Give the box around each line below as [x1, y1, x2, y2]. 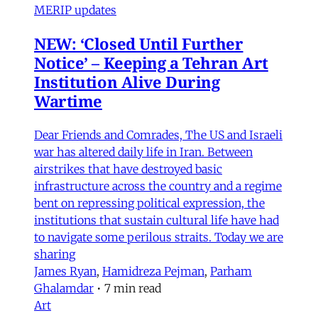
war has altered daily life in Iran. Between [34, 144, 253, 159]
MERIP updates [34, 2, 116, 17]
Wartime [34, 89, 102, 111]
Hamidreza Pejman [102, 263, 204, 278]
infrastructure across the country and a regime [34, 178, 282, 193]
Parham [210, 263, 252, 278]
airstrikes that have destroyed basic [34, 161, 222, 176]
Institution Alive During [34, 70, 220, 92]
